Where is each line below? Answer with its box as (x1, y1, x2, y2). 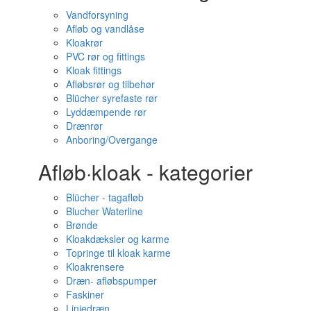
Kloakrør (66, 35, 103, 49)
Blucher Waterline (66, 204, 143, 218)
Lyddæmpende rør (66, 105, 146, 119)
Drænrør (66, 119, 103, 133)
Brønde (66, 218, 98, 232)
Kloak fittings (66, 63, 121, 77)
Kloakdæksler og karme (66, 232, 169, 246)
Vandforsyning (66, 8, 128, 22)
